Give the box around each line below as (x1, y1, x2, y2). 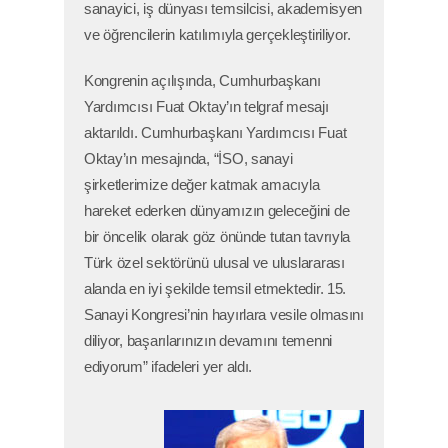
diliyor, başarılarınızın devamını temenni (84, 333, 333, 350)
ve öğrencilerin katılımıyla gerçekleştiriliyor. (84, 27, 351, 44)
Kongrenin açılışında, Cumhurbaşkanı (84, 73, 321, 90)
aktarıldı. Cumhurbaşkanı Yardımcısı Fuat (84, 125, 347, 142)
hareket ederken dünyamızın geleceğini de (84, 203, 350, 220)
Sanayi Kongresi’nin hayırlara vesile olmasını (84, 307, 364, 324)
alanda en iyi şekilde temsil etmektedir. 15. (84, 281, 347, 298)
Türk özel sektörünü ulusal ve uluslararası (84, 255, 345, 272)
